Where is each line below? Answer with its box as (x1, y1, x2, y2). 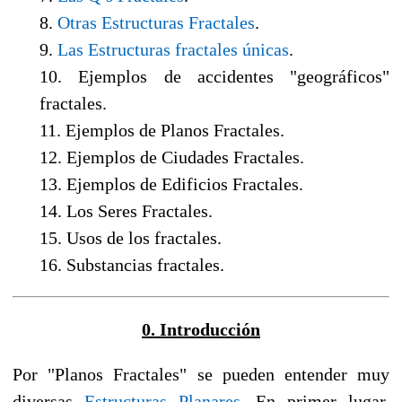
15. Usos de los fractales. (39, 227, 222, 248)
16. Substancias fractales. (39, 254, 224, 275)
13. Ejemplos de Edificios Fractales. (39, 173, 303, 194)
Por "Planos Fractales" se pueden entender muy (13, 363, 389, 384)
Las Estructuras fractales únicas (57, 39, 289, 59)
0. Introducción (142, 319, 260, 339)
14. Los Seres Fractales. (39, 200, 213, 221)
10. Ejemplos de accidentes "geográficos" (39, 66, 389, 86)
